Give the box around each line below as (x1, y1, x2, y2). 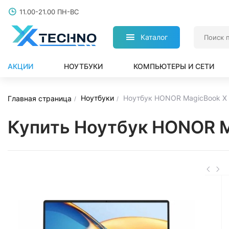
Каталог (141, 33, 168, 41)
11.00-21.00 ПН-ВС (19, 8, 79, 16)
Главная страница (8, 94, 72, 103)
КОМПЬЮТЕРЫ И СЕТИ (133, 62, 214, 71)
